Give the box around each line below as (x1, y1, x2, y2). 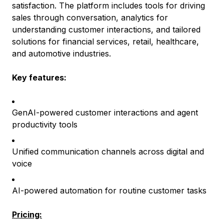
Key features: (12, 72, 66, 83)
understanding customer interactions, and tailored (12, 24, 200, 35)
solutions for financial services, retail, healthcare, (12, 36, 199, 47)
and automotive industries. (12, 48, 111, 59)
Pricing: (12, 209, 42, 220)
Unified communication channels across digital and (12, 146, 204, 157)
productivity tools (12, 119, 77, 130)
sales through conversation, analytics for (12, 12, 168, 23)
